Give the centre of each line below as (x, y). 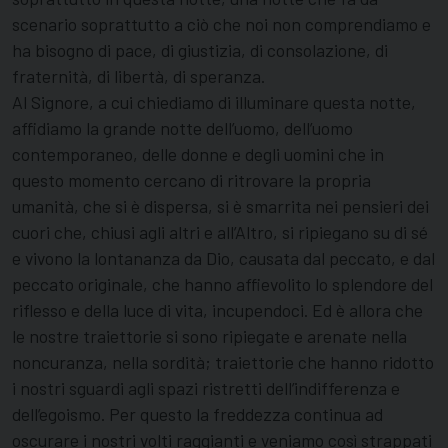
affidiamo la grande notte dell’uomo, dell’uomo (182, 128)
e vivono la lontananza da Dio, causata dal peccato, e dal (223, 258)
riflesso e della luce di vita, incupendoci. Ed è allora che (217, 310)
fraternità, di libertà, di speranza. (138, 76)
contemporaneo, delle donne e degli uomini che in (198, 154)
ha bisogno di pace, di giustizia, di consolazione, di (200, 50)
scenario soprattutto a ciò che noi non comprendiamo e (221, 24)
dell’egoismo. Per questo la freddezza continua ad (197, 414)
